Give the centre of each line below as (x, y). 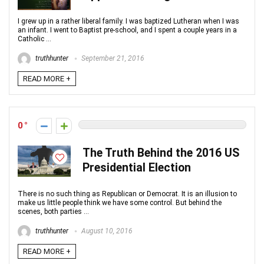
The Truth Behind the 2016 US (161, 153)
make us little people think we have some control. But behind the (120, 203)
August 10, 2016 (106, 231)
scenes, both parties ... (53, 212)
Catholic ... (34, 39)
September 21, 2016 (112, 59)
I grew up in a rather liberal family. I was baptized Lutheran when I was (128, 21)
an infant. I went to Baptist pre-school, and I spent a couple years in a (127, 30)
